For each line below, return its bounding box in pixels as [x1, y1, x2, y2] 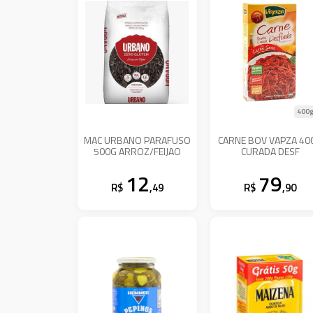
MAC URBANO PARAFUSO [84, 132, 191, 147]
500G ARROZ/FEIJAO [94, 143, 182, 159]
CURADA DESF [240, 143, 300, 159]
